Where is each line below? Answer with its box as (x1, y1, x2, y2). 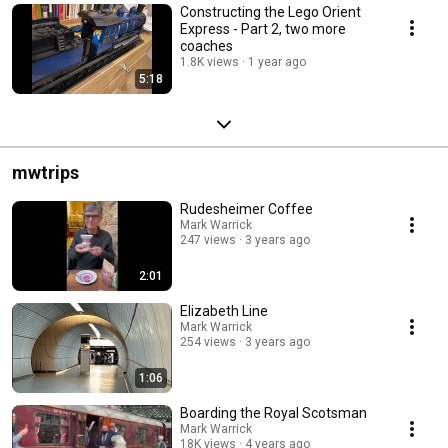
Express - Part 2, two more (180, 20, 346, 37)
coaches (180, 37, 233, 54)
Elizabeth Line (180, 302, 268, 319)
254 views (180, 334, 236, 349)
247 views (180, 232, 236, 247)
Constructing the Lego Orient (180, 3, 361, 20)
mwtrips (12, 161, 79, 183)
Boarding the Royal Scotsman (180, 404, 367, 421)
